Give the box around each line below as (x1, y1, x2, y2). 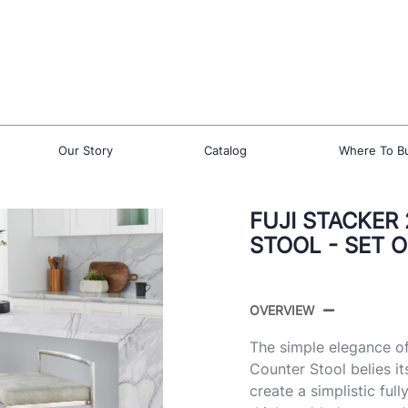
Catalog (204, 142, 247, 158)
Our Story (57, 142, 113, 158)
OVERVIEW (250, 301, 314, 318)
